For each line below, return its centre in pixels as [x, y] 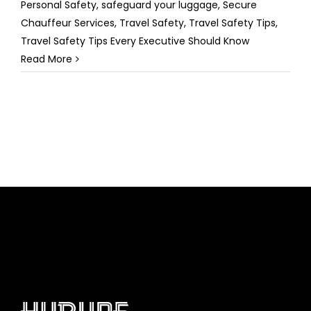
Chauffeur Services [68, 23]
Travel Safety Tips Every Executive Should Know [135, 41]
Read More [47, 59]
